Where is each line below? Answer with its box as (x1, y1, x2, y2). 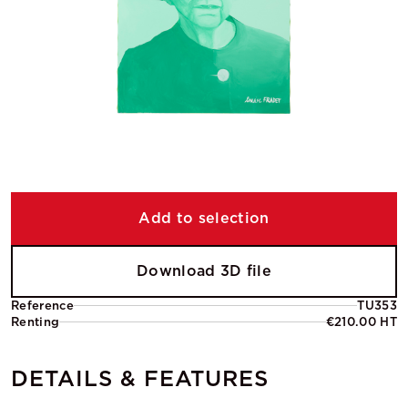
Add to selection (138, 209, 270, 227)
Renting (11, 314, 60, 329)
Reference (11, 298, 74, 312)
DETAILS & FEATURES (11, 364, 270, 392)
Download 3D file (136, 261, 272, 280)
